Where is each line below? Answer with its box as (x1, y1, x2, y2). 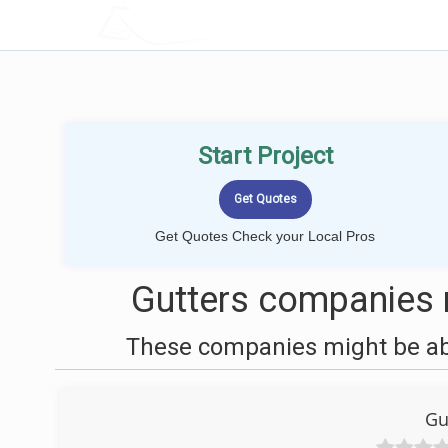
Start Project (197, 142, 333, 170)
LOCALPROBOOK (147, 14, 279, 35)
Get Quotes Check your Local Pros (155, 228, 375, 244)
